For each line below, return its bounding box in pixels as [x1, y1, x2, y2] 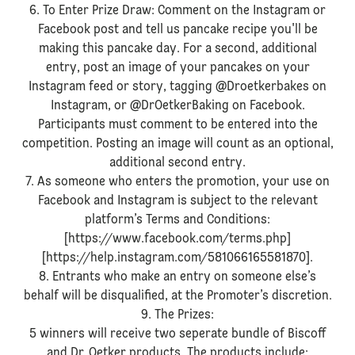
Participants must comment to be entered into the [37, 119, 318, 132]
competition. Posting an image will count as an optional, [21, 138, 334, 151]
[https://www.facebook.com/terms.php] [64, 233, 291, 246]
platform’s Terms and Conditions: [85, 214, 270, 227]
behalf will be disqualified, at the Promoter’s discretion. [23, 290, 332, 303]
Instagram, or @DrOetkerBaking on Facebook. [50, 100, 305, 113]
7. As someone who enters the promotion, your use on [25, 176, 330, 189]
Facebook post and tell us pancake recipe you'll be [37, 24, 318, 36]
